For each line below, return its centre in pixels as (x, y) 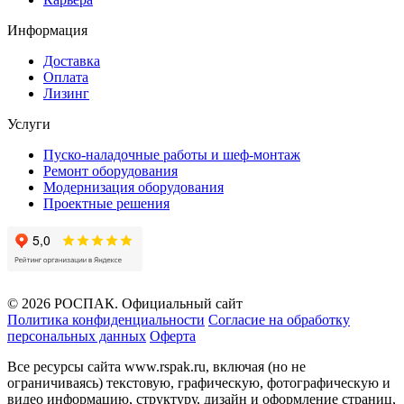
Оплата (66, 77)
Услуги (29, 124)
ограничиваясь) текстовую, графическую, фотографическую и (199, 382)
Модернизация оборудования (133, 187)
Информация (47, 30)
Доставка (72, 60)
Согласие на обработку (279, 319)
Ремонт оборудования (110, 170)
